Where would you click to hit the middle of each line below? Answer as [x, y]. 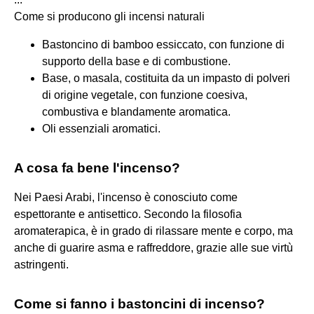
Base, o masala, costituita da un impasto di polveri [166, 78]
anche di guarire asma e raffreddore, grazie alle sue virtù [153, 247]
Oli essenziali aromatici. [101, 128]
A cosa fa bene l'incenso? [97, 168]
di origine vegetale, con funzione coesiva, [145, 95]
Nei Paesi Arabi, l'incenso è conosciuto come [126, 197]
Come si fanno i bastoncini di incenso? [139, 303]
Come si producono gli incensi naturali [109, 16]
